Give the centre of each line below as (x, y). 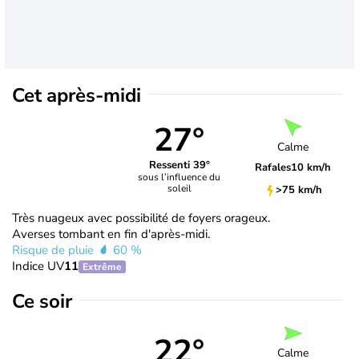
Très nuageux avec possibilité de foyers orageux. (141, 218)
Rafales (273, 168)
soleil (179, 189)
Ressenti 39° (179, 165)
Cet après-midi (77, 95)
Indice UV (38, 266)
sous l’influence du (179, 177)
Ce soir (42, 301)
